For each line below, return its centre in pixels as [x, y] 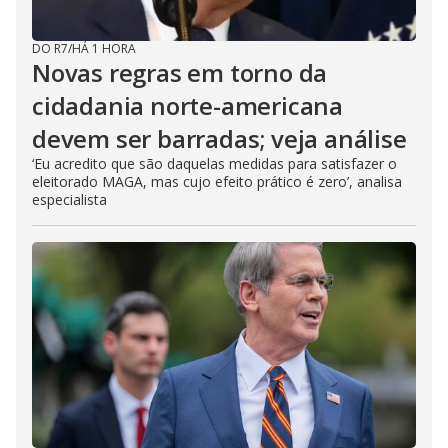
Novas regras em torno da [180, 72]
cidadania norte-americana [187, 105]
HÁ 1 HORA [104, 48]
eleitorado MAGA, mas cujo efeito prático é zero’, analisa [217, 181]
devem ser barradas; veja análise [219, 138]
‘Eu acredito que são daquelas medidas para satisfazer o [214, 163]
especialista [69, 199]
